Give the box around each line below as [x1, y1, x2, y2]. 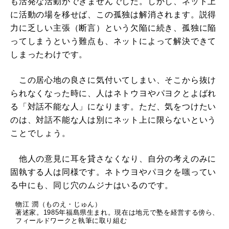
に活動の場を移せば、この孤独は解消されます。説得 [10, 10, 217, 19]
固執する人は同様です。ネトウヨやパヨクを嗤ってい [10, 167, 217, 176]
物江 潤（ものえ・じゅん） [15, 200, 102, 208]
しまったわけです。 [10, 50, 88, 59]
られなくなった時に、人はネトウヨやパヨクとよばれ [10, 88, 217, 98]
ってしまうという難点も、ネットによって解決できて [10, 36, 217, 45]
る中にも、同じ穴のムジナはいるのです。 [10, 180, 174, 190]
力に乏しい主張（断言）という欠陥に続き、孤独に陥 [10, 23, 217, 32]
